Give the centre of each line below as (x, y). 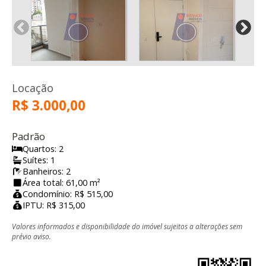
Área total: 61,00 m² (61, 183)
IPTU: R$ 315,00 (54, 205)
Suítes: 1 (39, 160)
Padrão (28, 137)
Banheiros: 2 (47, 172)
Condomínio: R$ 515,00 (68, 194)
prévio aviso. (31, 237)
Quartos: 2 (43, 149)
